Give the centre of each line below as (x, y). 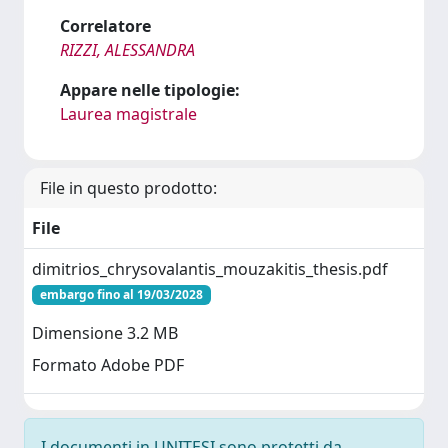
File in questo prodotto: (128, 188)
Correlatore (105, 26)
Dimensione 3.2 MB (105, 333)
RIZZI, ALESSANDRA (127, 50)
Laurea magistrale (128, 114)
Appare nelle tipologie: (150, 90)
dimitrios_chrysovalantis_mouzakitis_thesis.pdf (210, 269)
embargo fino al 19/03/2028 (121, 294)
